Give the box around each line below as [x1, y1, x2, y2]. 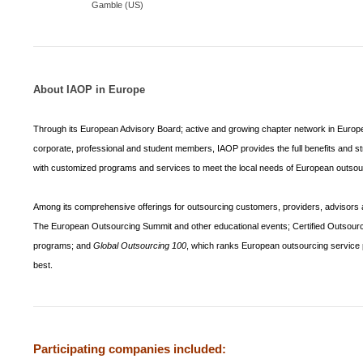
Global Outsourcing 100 [93, 240, 187, 250]
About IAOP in [33, 83, 109, 96]
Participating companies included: [33, 342, 227, 356]
